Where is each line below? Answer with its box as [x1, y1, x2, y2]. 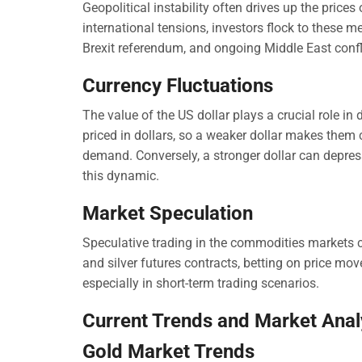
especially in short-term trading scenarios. [82, 275, 319, 291]
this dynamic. [82, 168, 159, 184]
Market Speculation [82, 202, 253, 225]
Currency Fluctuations [82, 74, 273, 98]
